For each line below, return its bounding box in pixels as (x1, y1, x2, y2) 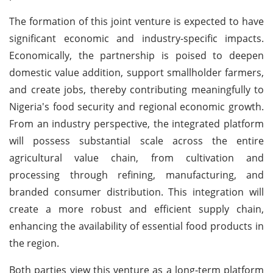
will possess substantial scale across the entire (9, 133, 264, 147)
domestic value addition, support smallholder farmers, (9, 65, 264, 79)
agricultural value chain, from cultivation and (9, 151, 264, 165)
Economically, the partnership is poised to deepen (9, 48, 264, 62)
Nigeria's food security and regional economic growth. (9, 99, 264, 113)
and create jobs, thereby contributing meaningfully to (9, 82, 264, 96)
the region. (9, 236, 59, 250)
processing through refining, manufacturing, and (9, 168, 264, 182)
